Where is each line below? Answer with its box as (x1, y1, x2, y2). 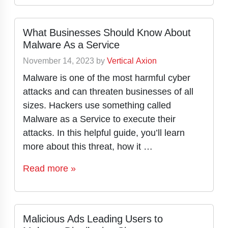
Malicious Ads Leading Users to (23, 212, 163, 226)
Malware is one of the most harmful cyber (23, 71, 190, 84)
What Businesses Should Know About (23, 25, 191, 40)
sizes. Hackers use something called (23, 99, 171, 111)
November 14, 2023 (23, 55, 94, 67)
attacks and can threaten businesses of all (23, 85, 193, 98)
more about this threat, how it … (23, 140, 153, 153)
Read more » (23, 162, 76, 175)
